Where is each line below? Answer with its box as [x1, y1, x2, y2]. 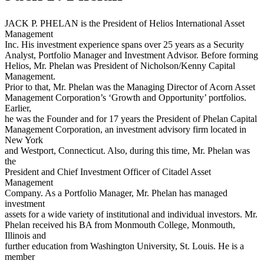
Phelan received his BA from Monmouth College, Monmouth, [5, 219, 235, 230]
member [5, 251, 35, 262]
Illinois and [5, 230, 46, 240]
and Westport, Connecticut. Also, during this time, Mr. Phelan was [5, 145, 250, 156]
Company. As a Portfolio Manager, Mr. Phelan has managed [5, 187, 227, 198]
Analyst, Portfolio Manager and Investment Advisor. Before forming [5, 49, 258, 60]
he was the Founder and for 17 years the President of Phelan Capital [5, 113, 257, 124]
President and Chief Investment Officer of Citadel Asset [5, 166, 211, 177]
